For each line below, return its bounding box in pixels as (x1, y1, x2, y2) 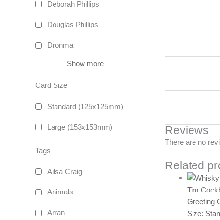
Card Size (35, 81, 67, 89)
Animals (47, 188, 73, 196)
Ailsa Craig (47, 167, 82, 176)
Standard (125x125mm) (47, 102, 123, 110)
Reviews (165, 124, 209, 137)
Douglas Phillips (47, 20, 98, 29)
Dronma (47, 41, 73, 50)
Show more (67, 59, 104, 68)
